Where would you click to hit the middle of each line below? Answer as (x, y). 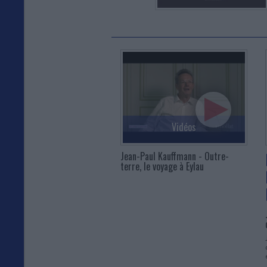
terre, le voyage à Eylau (162, 167)
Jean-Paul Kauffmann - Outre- (175, 156)
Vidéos (184, 127)
